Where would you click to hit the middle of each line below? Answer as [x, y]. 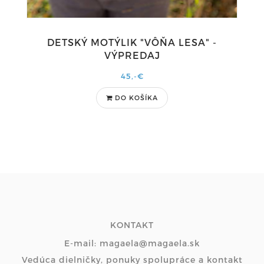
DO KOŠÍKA [136, 98]
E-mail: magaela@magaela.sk [132, 243]
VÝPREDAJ [132, 55]
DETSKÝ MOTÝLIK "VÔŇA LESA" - [132, 42]
